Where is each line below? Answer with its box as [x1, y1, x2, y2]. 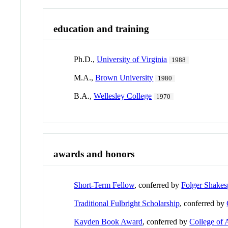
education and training [53, 23, 150, 34]
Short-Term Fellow [74, 180, 135, 189]
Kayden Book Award [74, 217, 143, 226]
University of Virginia [97, 55, 167, 64]
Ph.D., [74, 55, 97, 64]
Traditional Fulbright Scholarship [74, 198, 180, 208]
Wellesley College [94, 92, 152, 101]
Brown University [95, 73, 154, 82]
